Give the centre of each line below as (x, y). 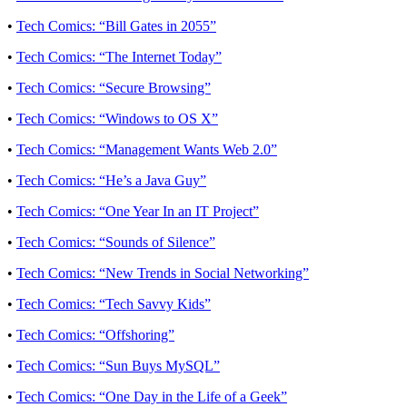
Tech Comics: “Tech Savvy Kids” (114, 303)
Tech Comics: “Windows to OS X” (117, 118)
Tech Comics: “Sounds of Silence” (116, 242)
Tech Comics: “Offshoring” (95, 334)
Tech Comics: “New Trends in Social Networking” (163, 273)
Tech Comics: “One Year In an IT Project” (138, 211)
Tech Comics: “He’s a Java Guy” (111, 180)
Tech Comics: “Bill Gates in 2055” (116, 25)
